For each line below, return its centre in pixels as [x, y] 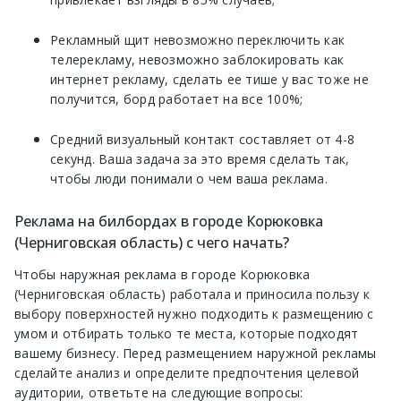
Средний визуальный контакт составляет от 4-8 [202, 139]
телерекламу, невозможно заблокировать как [197, 59]
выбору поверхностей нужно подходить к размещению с [194, 314]
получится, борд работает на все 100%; [177, 98]
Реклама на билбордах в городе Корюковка [169, 221]
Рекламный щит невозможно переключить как [197, 39]
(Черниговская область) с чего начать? [152, 242]
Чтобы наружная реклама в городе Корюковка [162, 275]
